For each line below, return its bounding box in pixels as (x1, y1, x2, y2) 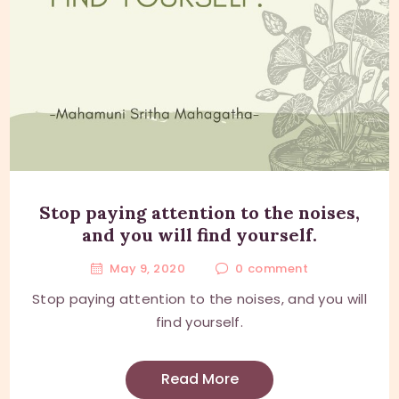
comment (247, 260, 309, 278)
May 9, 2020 (109, 260, 186, 278)
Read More (160, 369, 239, 390)
